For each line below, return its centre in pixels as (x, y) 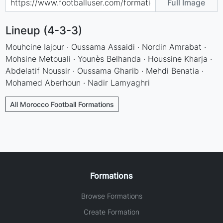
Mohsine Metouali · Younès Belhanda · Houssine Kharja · (109, 58)
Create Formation (111, 212)
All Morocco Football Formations (62, 104)
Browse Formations (111, 196)
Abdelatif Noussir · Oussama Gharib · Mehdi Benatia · (105, 70)
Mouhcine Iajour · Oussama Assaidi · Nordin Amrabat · (106, 47)
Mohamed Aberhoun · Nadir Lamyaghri (78, 82)
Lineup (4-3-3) (44, 30)
